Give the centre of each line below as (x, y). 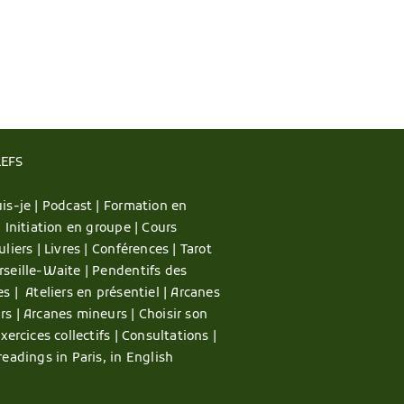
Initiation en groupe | (73, 229)
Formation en (145, 207)
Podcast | (73, 207)
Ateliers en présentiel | (98, 294)
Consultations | (169, 337)
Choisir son (173, 316)
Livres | (68, 251)
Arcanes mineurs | (81, 316)
